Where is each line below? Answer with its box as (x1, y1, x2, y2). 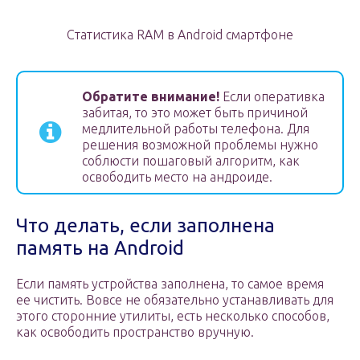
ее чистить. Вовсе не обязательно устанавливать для (16, 292, 333, 308)
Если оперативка (219, 89, 325, 104)
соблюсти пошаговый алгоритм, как (82, 153, 300, 169)
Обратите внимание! (82, 89, 219, 104)
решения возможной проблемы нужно (82, 137, 318, 153)
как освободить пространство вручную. (16, 325, 254, 340)
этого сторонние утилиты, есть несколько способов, (16, 309, 329, 324)
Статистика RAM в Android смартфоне (67, 27, 293, 43)
